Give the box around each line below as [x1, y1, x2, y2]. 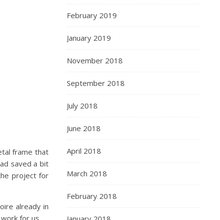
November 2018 [67, 55, 123, 65]
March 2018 [67, 168, 107, 178]
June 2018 [67, 123, 101, 133]
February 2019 [67, 10, 117, 20]
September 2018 [67, 78, 125, 88]
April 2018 [67, 146, 101, 156]
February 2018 [67, 191, 117, 201]
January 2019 [67, 33, 111, 43]
